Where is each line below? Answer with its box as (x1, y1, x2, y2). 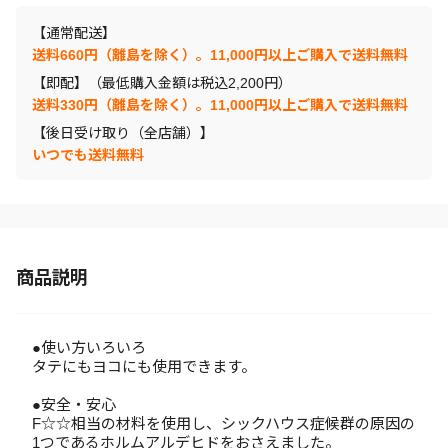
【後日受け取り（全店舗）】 (32, 125, 214, 141)
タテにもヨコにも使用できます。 (32, 358, 256, 375)
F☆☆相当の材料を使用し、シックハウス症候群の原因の (32, 415, 415, 432)
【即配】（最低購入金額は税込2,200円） (32, 75, 292, 91)
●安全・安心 (32, 396, 116, 413)
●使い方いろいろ (32, 339, 146, 356)
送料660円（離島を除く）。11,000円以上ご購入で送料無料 (32, 47, 408, 63)
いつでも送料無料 (32, 147, 144, 163)
